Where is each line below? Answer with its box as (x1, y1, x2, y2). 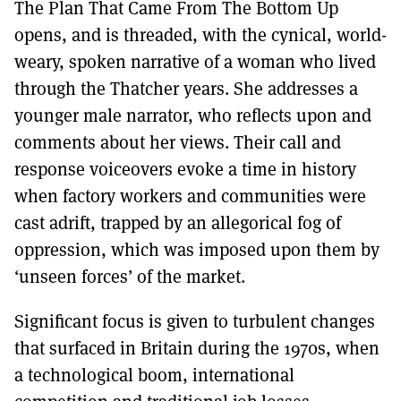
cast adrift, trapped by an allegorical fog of (14, 210, 341, 235)
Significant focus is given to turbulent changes (14, 309, 375, 333)
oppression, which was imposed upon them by (14, 237, 380, 261)
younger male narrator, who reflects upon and (14, 103, 371, 127)
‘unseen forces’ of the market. (14, 264, 245, 288)
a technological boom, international (14, 363, 294, 387)
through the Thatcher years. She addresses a (14, 76, 358, 100)
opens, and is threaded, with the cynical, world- (14, 22, 387, 47)
